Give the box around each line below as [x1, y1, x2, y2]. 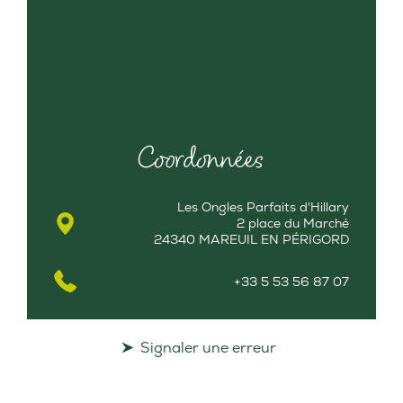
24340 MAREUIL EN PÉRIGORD [154, 231, 349, 248]
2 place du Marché [237, 215, 349, 232]
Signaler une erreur [139, 338, 276, 358]
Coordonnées [138, 138, 265, 180]
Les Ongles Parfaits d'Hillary [177, 199, 349, 216]
